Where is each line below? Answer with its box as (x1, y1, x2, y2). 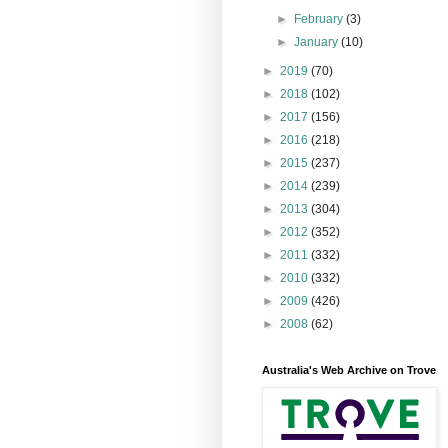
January (294, 34, 342, 49)
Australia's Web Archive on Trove (262, 363, 436, 376)
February (294, 11, 347, 26)
